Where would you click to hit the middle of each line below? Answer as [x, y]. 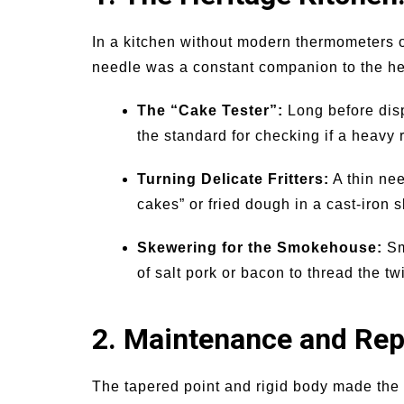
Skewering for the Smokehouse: [260, 248]
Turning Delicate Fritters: [233, 179]
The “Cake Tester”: [210, 111]
